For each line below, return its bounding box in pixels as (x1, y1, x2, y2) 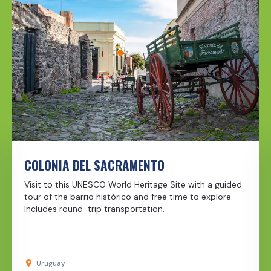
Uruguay (36, 258, 65, 269)
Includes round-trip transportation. (24, 203, 167, 215)
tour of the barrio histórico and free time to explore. (24, 191, 233, 203)
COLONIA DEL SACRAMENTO (24, 155, 165, 175)
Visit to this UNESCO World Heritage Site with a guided (24, 179, 242, 191)
